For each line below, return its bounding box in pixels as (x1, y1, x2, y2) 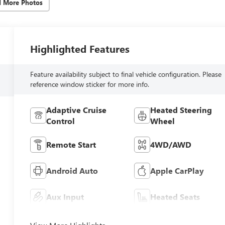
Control (46, 115, 75, 126)
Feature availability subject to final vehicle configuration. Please (30, 69, 222, 79)
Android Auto (46, 165, 98, 176)
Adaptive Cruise (46, 104, 107, 115)
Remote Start (46, 139, 96, 150)
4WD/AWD (150, 139, 191, 150)
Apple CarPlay (150, 165, 204, 176)
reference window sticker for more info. (30, 79, 150, 89)
